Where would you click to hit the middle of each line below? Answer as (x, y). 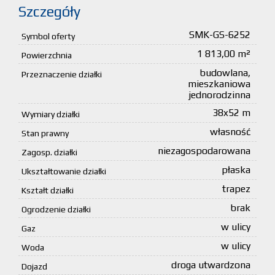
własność (230, 132)
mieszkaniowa (219, 84)
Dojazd (34, 267)
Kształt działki (48, 191)
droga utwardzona (211, 265)
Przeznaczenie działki (62, 75)
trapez (236, 189)
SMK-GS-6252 (220, 35)
